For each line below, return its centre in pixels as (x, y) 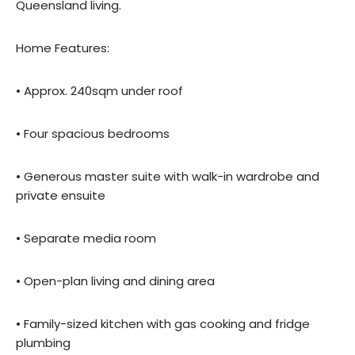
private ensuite (61, 196)
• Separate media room (86, 239)
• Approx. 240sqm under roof (99, 91)
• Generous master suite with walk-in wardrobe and (168, 177)
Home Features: (63, 48)
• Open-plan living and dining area (115, 281)
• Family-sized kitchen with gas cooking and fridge (163, 324)
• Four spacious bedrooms (93, 134)
